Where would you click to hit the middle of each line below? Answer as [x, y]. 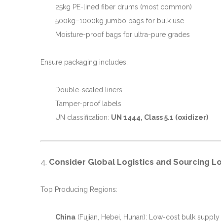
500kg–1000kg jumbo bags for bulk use [120, 21]
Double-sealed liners [89, 90]
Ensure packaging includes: [84, 62]
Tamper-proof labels [88, 104]
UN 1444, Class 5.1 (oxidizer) [160, 117]
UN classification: [83, 117]
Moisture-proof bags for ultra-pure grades [123, 35]
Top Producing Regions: [79, 189]
